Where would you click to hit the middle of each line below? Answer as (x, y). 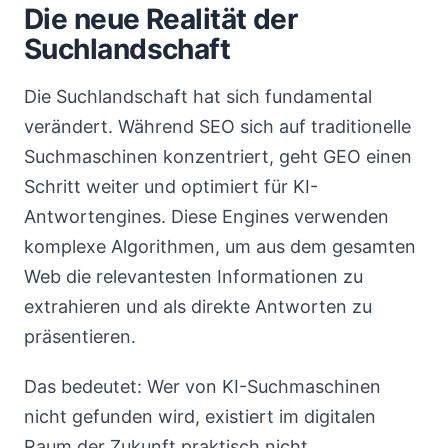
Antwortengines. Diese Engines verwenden (206, 216)
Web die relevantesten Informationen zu (193, 276)
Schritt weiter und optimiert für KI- (171, 186)
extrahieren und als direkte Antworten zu (198, 306)
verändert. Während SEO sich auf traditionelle (217, 126)
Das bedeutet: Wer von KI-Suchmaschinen (202, 386)
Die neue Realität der (161, 19)
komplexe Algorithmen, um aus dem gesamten (220, 246)
